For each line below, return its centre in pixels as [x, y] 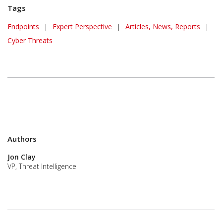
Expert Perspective [82, 27]
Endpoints [23, 27]
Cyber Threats [30, 40]
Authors [22, 139]
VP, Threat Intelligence [42, 166]
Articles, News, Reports [163, 27]
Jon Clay [22, 157]
